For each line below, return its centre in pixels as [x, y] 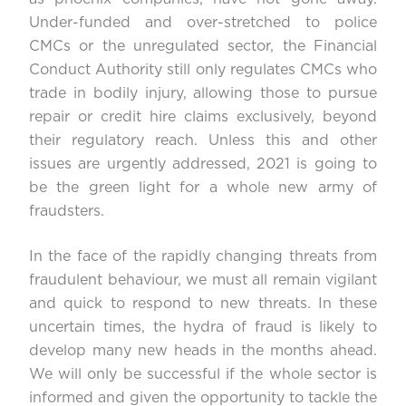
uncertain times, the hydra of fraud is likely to [203, 328]
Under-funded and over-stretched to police [203, 23]
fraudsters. [67, 212]
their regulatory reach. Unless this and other [203, 141]
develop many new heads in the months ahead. [203, 351]
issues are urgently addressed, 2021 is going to [203, 164]
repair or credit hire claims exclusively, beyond [203, 117]
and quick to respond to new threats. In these [203, 304]
